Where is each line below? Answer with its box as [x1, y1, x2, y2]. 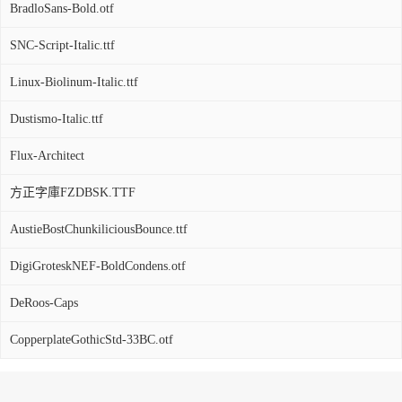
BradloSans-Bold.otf [10, 2, 114, 15]
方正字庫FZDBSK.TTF [10, 186, 135, 199]
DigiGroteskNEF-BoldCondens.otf [10, 259, 186, 273]
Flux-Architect [10, 149, 84, 162]
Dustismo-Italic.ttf [10, 112, 103, 126]
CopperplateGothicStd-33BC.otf [10, 333, 173, 346]
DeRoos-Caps [10, 296, 78, 310]
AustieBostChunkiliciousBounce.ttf [10, 223, 188, 236]
